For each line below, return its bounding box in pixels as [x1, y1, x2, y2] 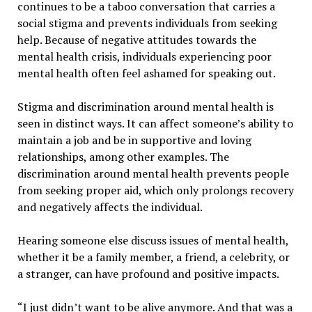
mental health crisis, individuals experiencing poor [17, 48, 272, 64]
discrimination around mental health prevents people [17, 165, 289, 181]
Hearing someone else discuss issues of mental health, [17, 232, 288, 248]
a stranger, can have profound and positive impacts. [17, 265, 281, 281]
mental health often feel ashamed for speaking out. [17, 65, 278, 81]
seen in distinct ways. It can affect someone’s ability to [17, 115, 293, 131]
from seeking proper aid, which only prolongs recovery [17, 182, 294, 198]
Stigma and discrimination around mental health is [17, 98, 274, 114]
